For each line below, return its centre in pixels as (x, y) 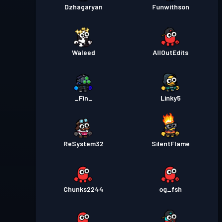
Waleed (83, 52)
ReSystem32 (83, 143)
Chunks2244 (83, 189)
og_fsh (170, 189)
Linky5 (170, 98)
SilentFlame (170, 143)
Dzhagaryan (83, 7)
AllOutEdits (170, 52)
